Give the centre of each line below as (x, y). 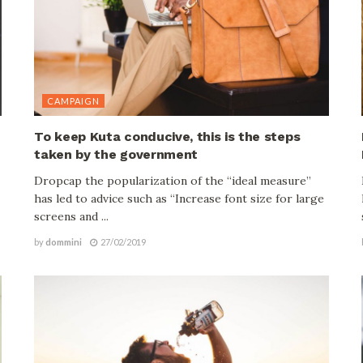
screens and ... (72, 216)
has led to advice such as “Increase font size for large (179, 198)
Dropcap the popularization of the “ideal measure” (173, 180)
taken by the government (116, 154)
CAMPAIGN (74, 100)
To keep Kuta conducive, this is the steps (167, 136)
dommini (64, 241)
